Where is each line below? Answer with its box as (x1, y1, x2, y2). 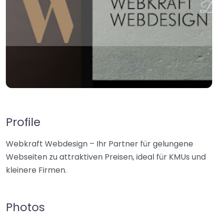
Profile (6, 114, 40, 130)
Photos (6, 199, 45, 215)
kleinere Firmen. (6, 164, 67, 176)
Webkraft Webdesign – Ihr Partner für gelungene (6, 138, 193, 149)
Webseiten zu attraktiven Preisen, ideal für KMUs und (6, 151, 206, 163)
